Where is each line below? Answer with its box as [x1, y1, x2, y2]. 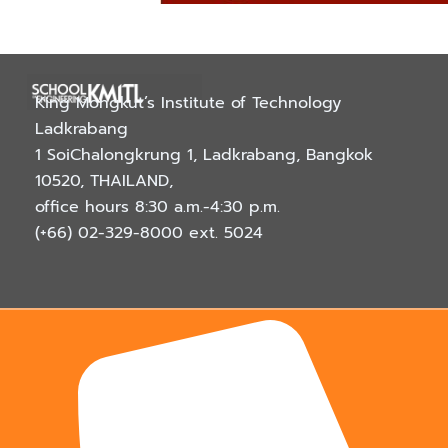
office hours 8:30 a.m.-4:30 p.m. [35, 195, 280, 220]
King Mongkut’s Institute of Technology [35, 91, 341, 116]
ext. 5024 [183, 221, 263, 246]
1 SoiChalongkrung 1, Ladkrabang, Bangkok [35, 143, 373, 168]
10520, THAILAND [35, 169, 169, 194]
